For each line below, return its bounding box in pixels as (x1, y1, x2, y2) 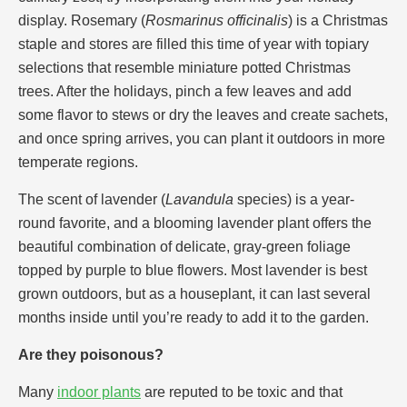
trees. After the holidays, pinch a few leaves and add (18, 83, 352, 99)
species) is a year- (233, 191, 354, 207)
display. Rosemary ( (18, 12, 145, 28)
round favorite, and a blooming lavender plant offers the (18, 214, 372, 231)
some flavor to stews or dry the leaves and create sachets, (18, 106, 388, 123)
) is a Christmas (288, 12, 388, 28)
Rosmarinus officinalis (145, 12, 288, 28)
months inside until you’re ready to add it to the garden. (18, 309, 383, 325)
